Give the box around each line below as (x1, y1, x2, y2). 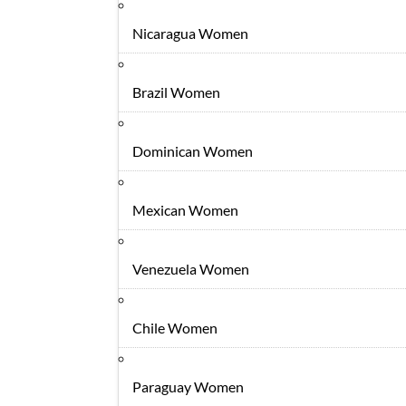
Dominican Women (132, 142, 253, 159)
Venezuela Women (132, 260, 249, 277)
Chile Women (132, 319, 217, 336)
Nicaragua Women (132, 24, 248, 42)
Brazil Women (132, 83, 220, 101)
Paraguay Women (132, 378, 244, 395)
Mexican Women (132, 201, 238, 218)
